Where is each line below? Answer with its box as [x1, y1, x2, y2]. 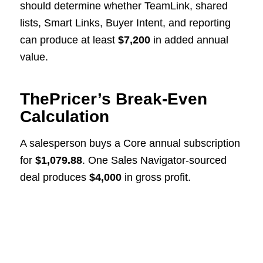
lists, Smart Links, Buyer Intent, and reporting [19, 17, 231, 29]
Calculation [19, 107, 109, 126]
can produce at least [19, 34, 118, 46]
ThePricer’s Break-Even [19, 90, 207, 109]
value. [19, 51, 48, 63]
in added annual [150, 34, 228, 46]
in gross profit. [121, 171, 191, 183]
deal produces [19, 171, 89, 183]
